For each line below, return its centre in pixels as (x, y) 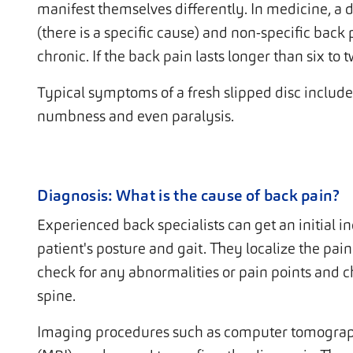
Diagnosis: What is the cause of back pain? (189, 196)
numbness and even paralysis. (136, 117)
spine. (57, 296)
